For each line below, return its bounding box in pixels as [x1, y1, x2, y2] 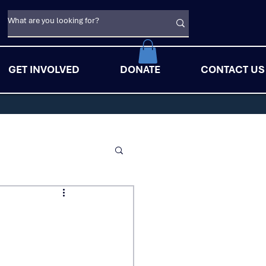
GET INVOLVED [8, 63, 80, 76]
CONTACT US [200, 63, 265, 76]
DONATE [119, 63, 160, 76]
